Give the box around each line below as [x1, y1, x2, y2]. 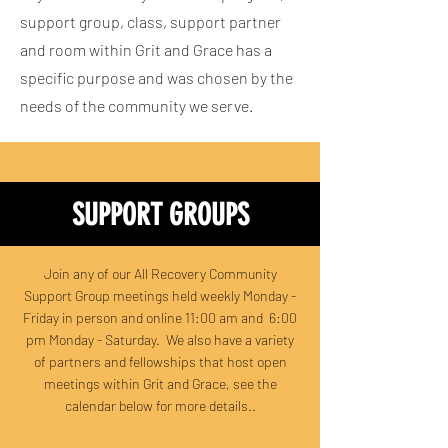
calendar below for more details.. [64, 397, 256, 414]
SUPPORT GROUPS [71, 197, 249, 233]
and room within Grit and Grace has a [20, 40, 272, 59]
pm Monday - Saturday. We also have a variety [26, 331, 294, 348]
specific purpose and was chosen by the [20, 68, 293, 87]
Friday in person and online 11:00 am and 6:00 [23, 309, 297, 326]
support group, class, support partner [20, 12, 281, 31]
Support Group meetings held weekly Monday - [24, 287, 296, 304]
